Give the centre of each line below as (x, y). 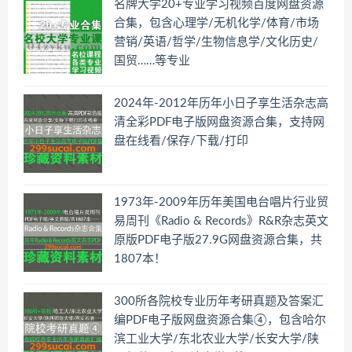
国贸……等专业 (152, 61)
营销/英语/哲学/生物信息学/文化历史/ (216, 42)
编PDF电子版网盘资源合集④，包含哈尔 (220, 321)
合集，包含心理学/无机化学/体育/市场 (216, 24)
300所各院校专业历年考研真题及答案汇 (219, 302)
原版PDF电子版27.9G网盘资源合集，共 (218, 240)
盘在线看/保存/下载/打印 (181, 141)
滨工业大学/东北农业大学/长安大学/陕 (216, 339)
